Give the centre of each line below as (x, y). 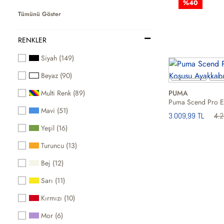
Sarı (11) (53, 180)
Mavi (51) (55, 110)
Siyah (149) (58, 58)
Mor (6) (52, 215)
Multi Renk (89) (63, 93)
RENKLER (32, 40)
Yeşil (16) (54, 128)
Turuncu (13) (59, 145)
